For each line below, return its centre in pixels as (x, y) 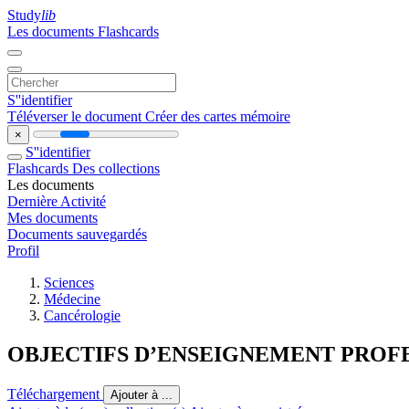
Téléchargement (55, 393)
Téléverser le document (76, 116)
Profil (23, 251)
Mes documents (52, 218)
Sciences (69, 283)
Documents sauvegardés (77, 234)
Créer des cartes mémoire (218, 116)
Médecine (72, 299)
